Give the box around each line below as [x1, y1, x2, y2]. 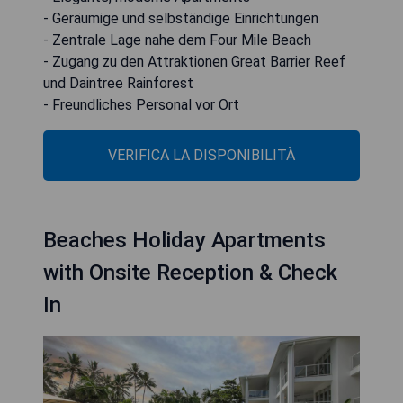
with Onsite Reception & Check [43, 259, 337, 285]
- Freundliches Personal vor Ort [43, 95, 239, 113]
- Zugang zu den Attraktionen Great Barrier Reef [43, 52, 345, 70]
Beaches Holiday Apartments [43, 227, 326, 253]
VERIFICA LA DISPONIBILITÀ [108, 146, 295, 164]
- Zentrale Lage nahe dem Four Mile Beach [43, 31, 311, 49]
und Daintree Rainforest [43, 74, 193, 92]
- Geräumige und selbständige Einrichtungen [43, 9, 318, 27]
